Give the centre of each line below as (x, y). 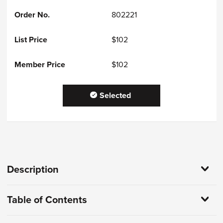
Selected (115, 96)
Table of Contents (47, 200)
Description (33, 170)
